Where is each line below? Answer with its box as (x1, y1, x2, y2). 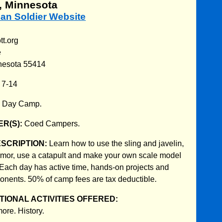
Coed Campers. (24, 119, 80, 128)
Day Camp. (2, 99, 42, 108)
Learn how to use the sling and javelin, (49, 139, 184, 148)
